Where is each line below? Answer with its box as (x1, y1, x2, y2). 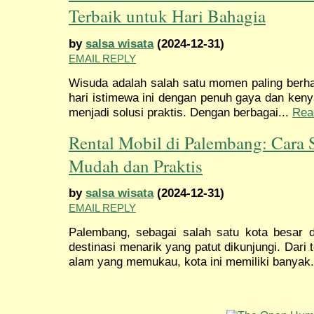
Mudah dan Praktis (69, 153, 203, 177)
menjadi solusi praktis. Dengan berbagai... (69, 104, 292, 119)
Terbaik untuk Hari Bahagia (69, 4, 266, 28)
